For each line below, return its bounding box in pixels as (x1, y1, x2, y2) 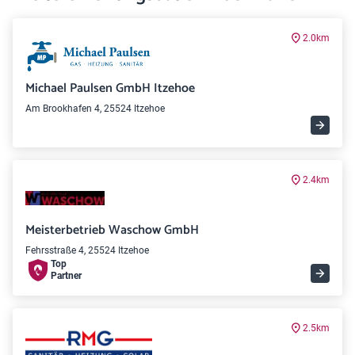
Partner (51, 270, 82, 281)
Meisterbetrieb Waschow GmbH (25, 219, 199, 241)
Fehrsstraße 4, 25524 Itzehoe (25, 245, 149, 256)
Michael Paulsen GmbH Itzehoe (25, 78, 195, 99)
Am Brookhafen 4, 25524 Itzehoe (25, 103, 165, 114)
